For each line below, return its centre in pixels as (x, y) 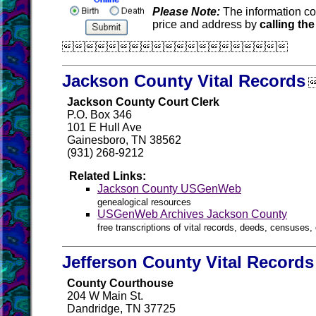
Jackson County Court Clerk (143, 102)
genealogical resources (144, 202)
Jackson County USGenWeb (169, 189)
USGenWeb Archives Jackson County (192, 214)
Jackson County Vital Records (184, 81)
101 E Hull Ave (104, 127)
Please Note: (186, 12)
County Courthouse (120, 283)
